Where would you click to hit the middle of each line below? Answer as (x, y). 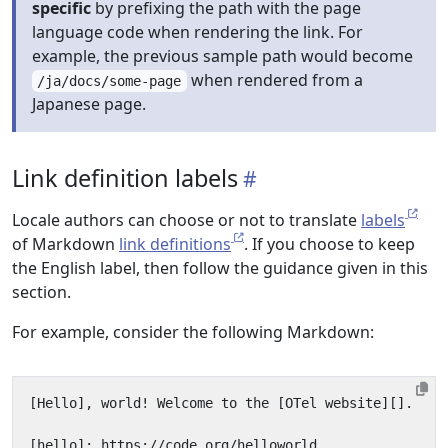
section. (41, 292)
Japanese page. (89, 104)
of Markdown (65, 244)
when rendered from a (274, 80)
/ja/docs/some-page (109, 81)
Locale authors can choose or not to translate (186, 220)
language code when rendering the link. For (197, 32)
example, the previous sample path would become (222, 56)
